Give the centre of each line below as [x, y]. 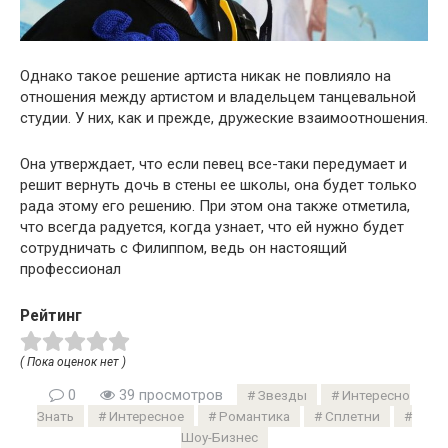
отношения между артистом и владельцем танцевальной [218, 96]
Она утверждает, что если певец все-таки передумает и [213, 163]
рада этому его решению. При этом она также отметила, [215, 205]
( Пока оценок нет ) [73, 362]
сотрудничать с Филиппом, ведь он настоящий [183, 247]
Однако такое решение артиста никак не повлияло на [205, 75]
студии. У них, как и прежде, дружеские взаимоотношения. [224, 117]
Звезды [282, 395]
